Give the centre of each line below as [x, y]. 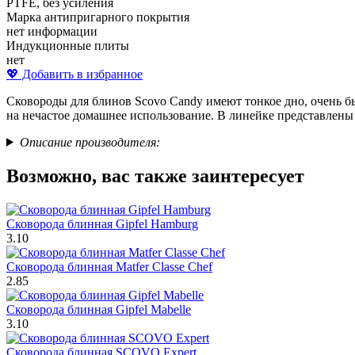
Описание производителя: [90, 142]
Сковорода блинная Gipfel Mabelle [99, 309]
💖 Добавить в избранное [74, 74]
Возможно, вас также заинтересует [155, 176]
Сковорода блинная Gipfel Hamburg [102, 223]
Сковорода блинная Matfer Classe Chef [109, 266]
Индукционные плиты [68, 45]
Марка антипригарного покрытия [98, 17]
